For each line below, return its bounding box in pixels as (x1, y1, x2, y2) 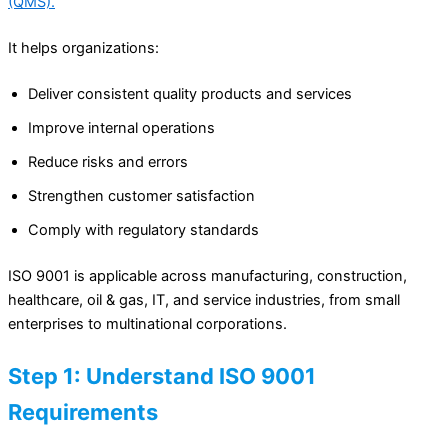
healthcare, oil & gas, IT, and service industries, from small (8, 291, 400, 310)
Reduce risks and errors (28, 153, 188, 172)
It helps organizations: (8, 39, 159, 58)
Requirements (8, 398, 158, 425)
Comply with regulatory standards (28, 221, 259, 240)
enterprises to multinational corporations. (8, 315, 287, 334)
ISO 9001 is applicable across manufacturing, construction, (8, 267, 407, 286)
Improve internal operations (28, 119, 215, 138)
